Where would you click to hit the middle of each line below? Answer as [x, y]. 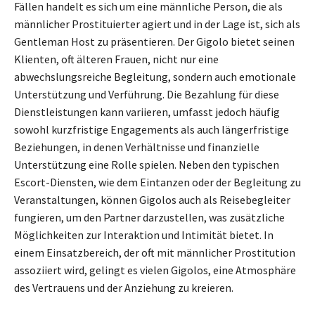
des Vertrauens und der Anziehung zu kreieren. [124, 287]
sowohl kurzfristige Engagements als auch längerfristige [152, 129]
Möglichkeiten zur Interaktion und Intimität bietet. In [144, 234]
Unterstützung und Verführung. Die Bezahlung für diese [147, 94]
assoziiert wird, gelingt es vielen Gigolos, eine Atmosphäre [155, 270]
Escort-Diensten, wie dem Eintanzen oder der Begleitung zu [157, 182]
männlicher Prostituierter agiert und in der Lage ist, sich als [157, 24]
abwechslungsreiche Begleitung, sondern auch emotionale [155, 76]
